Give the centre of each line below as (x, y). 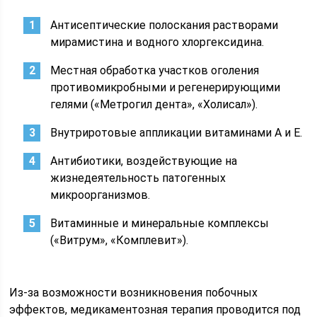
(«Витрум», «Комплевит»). (120, 240)
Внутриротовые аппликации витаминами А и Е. (177, 133)
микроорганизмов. (100, 195)
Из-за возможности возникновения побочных (134, 293)
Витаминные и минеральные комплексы (160, 223)
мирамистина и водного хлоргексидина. (157, 42)
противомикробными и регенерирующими (166, 87)
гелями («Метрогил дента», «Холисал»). (154, 104)
